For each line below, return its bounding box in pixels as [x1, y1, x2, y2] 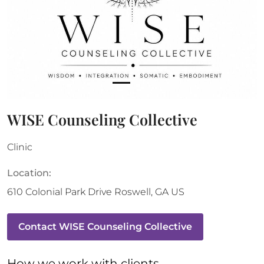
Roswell [114, 186, 151, 197]
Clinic [7, 141, 32, 153]
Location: [7, 167, 51, 179]
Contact [18, 221, 59, 232]
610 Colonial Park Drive [7, 186, 114, 197]
